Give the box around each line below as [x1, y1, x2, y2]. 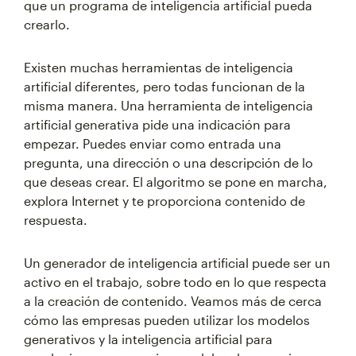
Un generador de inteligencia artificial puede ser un [24, 255, 331, 270]
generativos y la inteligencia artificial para [24, 331, 273, 346]
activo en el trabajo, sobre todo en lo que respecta [24, 274, 327, 289]
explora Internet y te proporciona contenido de [24, 193, 305, 208]
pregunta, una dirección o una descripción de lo [24, 155, 313, 170]
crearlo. [24, 17, 70, 32]
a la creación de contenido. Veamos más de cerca [24, 293, 322, 308]
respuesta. [24, 212, 87, 227]
